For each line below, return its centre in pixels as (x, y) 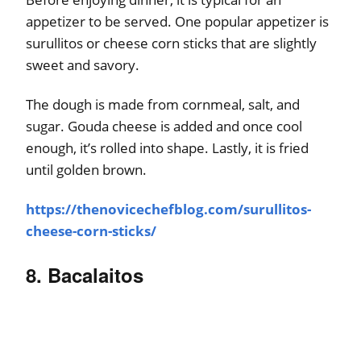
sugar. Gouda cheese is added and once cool (164, 126)
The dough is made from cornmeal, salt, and (163, 104)
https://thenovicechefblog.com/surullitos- (168, 209)
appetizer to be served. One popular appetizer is (177, 21)
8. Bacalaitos (85, 274)
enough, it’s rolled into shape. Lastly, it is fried (167, 147)
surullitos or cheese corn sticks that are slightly (171, 43)
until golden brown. (86, 169)
